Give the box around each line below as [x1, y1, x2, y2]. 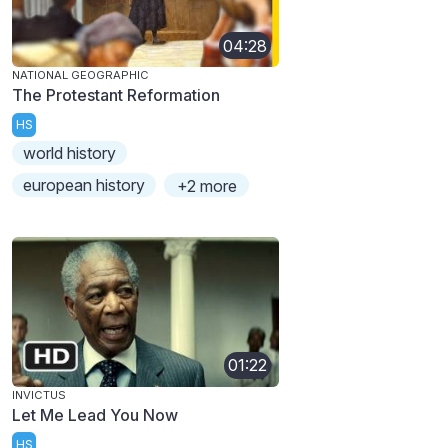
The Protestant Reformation [12, 85, 220, 106]
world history [23, 142, 117, 163]
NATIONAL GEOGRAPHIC [12, 68, 149, 83]
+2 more [176, 175, 237, 196]
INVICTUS [12, 387, 66, 402]
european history [23, 174, 146, 195]
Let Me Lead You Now [12, 404, 178, 425]
